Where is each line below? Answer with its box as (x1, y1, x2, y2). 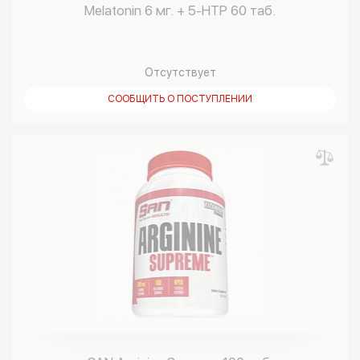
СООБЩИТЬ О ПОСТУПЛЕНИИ (108, 93, 252, 104)
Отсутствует (144, 66, 216, 79)
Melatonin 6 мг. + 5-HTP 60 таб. (84, 2, 276, 18)
